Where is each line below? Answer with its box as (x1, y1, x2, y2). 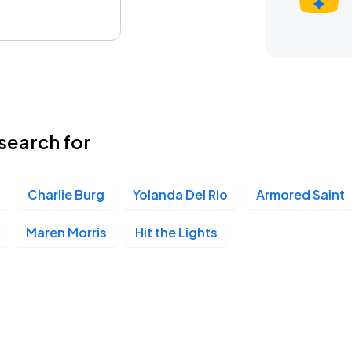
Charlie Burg (27, 186, 104, 203)
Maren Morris (26, 224, 107, 240)
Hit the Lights (135, 224, 218, 240)
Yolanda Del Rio (133, 186, 228, 203)
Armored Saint (256, 186, 345, 203)
